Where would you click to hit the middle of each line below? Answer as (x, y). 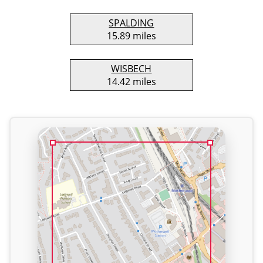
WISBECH (131, 69)
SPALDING (131, 23)
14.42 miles (131, 82)
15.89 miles (131, 36)
